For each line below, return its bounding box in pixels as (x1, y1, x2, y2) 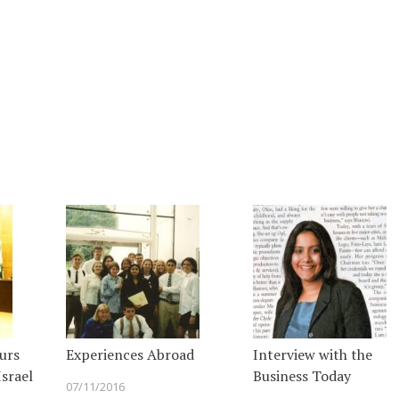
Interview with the (253, 345, 372, 365)
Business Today (253, 366, 351, 387)
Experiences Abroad (66, 345, 194, 365)
